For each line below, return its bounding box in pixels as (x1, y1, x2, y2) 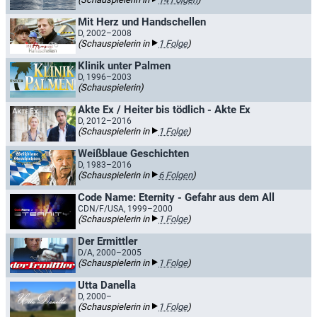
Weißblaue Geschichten (78, 147, 189, 160)
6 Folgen (158, 170, 192, 180)
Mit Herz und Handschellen (78, 16, 206, 28)
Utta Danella (78, 279, 136, 292)
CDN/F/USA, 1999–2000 (78, 204, 173, 214)
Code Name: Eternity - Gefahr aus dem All (78, 191, 275, 204)
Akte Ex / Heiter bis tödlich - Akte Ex (78, 103, 250, 116)
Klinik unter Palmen (78, 59, 171, 72)
